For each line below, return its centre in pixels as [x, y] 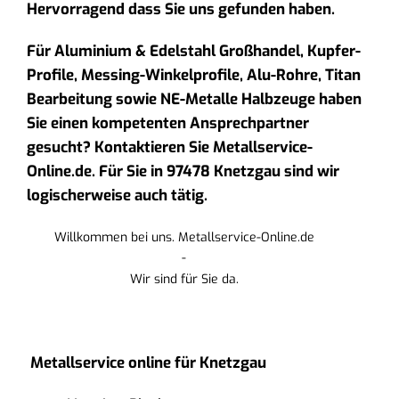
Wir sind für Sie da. [184, 279]
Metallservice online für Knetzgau [148, 362]
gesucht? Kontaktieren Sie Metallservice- [170, 148]
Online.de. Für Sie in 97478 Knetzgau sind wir [183, 172]
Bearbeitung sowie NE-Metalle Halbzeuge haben [194, 100]
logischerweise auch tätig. [117, 196]
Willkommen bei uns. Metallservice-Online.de [184, 237]
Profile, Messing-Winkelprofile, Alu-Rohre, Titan [194, 76]
